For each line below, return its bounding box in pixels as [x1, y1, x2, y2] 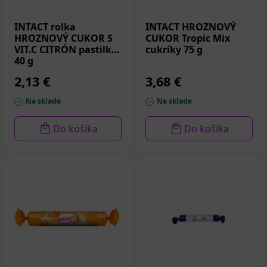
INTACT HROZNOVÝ [145, 20, 236, 34]
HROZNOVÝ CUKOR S [14, 32, 113, 45]
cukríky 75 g [145, 43, 203, 57]
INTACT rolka [14, 20, 76, 34]
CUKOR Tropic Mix [145, 32, 230, 45]
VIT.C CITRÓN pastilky [14, 43, 117, 57]
